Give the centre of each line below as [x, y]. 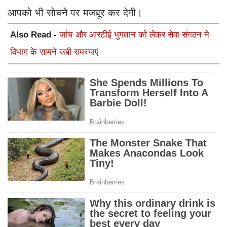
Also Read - [35, 35]
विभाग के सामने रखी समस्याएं [54, 52]
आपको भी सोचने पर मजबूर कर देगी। [77, 13]
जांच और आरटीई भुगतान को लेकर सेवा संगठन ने [134, 35]
